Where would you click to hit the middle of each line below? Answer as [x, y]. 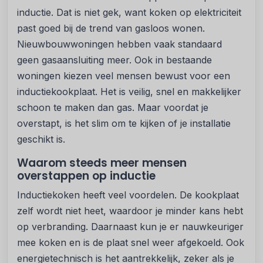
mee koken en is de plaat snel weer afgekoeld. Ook [131, 242]
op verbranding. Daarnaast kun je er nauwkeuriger [130, 227]
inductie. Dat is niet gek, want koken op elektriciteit [129, 12]
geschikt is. [41, 139]
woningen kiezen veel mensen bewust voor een [124, 76]
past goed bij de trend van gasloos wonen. [111, 28]
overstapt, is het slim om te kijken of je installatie [124, 123]
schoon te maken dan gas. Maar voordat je [113, 107]
